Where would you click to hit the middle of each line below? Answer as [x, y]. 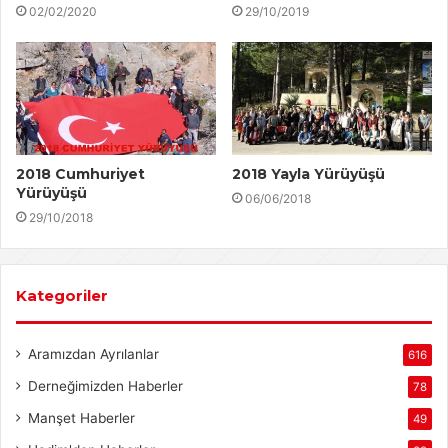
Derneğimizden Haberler [105, 385]
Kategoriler [62, 295]
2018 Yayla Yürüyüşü [308, 173]
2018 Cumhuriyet [80, 173]
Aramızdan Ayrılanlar [93, 353]
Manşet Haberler [81, 417]
